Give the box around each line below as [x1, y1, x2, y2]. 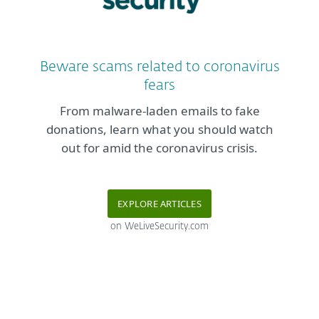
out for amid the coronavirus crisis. [61, 140, 258, 157]
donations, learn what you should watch [46, 121, 273, 138]
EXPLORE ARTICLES [117, 197, 202, 211]
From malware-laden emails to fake [59, 103, 260, 120]
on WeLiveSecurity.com [110, 222, 209, 232]
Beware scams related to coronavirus [39, 60, 280, 75]
